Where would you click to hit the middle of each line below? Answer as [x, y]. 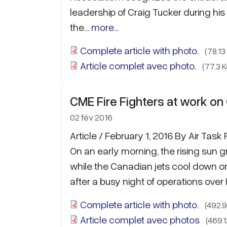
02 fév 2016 [91, 117]
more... [105, 27]
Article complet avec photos [140, 219]
